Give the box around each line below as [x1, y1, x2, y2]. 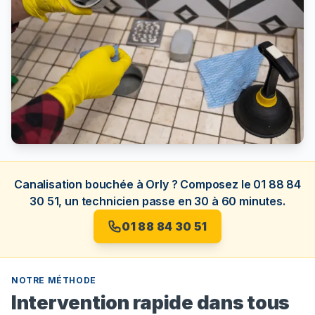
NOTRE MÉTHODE [11, 274, 96, 285]
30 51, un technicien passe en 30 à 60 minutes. [30, 193, 285, 208]
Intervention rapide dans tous [11, 290, 290, 314]
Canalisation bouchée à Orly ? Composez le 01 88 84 [14, 176, 301, 191]
